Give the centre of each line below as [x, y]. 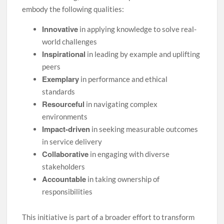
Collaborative [65, 154]
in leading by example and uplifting [143, 54]
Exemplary [61, 79]
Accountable [64, 179]
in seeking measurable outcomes [144, 129]
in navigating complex [121, 104]
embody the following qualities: [73, 9]
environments [65, 116]
